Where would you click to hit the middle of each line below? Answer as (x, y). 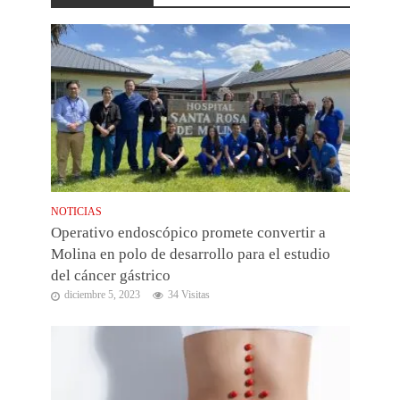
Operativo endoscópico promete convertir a (188, 232)
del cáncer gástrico (110, 275)
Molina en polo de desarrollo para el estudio (190, 254)
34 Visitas (188, 295)
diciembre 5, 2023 (102, 295)
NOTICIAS (76, 212)
